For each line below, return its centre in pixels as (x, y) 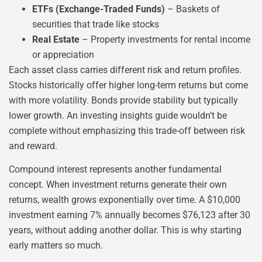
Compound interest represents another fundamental (115, 169)
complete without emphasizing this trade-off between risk (127, 130)
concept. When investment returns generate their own (118, 184)
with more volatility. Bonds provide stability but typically (123, 100)
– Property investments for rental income (165, 39)
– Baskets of (192, 9)
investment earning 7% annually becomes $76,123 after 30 (130, 215)
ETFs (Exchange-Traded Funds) (99, 9)
